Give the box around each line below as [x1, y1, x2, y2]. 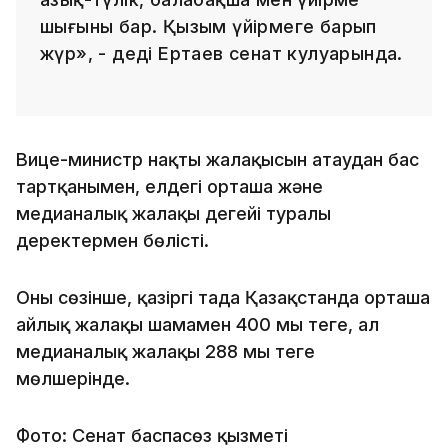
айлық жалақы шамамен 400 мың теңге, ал [16, 313, 379, 335]
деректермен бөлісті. [16, 229, 214, 251]
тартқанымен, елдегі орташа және [16, 175, 323, 197]
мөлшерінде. [16, 367, 130, 389]
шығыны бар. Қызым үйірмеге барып [40, 15, 377, 37]
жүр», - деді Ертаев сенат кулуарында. [40, 42, 403, 64]
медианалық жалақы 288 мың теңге [16, 340, 315, 362]
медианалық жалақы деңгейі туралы [16, 202, 331, 224]
